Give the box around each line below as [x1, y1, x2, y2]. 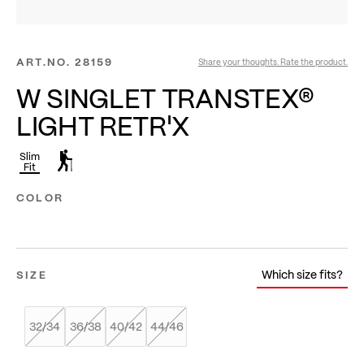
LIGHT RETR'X [16, 104, 190, 146]
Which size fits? [262, 264, 343, 284]
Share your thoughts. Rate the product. [198, 55, 348, 68]
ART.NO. [16, 53, 71, 70]
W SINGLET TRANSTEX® [16, 76, 314, 119]
